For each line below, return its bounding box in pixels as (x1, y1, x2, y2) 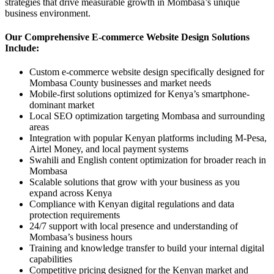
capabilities (29, 254, 72, 265)
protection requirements (29, 210, 120, 221)
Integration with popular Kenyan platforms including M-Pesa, (29, 133, 267, 144)
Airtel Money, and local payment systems (29, 144, 188, 155)
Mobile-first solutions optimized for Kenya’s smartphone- (29, 89, 250, 100)
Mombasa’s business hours (29, 232, 132, 243)
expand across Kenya (29, 188, 112, 199)
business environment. (5, 7, 91, 18)
